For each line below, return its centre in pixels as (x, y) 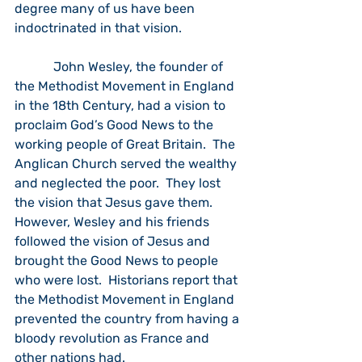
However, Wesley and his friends (114, 222)
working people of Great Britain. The (126, 144)
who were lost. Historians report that (128, 280)
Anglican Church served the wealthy (127, 164)
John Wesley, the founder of (120, 67)
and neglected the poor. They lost (119, 183)
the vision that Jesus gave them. (117, 202)
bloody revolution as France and (114, 338)
